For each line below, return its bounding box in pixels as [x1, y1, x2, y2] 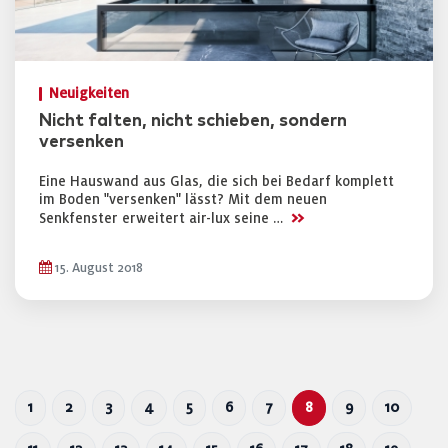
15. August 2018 [52, 261, 143, 275]
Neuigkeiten [49, 86, 129, 101]
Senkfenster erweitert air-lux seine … [39, 211, 287, 226]
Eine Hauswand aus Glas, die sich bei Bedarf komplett [39, 174, 394, 189]
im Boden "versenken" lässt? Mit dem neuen [39, 192, 327, 207]
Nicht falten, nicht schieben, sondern [39, 112, 347, 130]
